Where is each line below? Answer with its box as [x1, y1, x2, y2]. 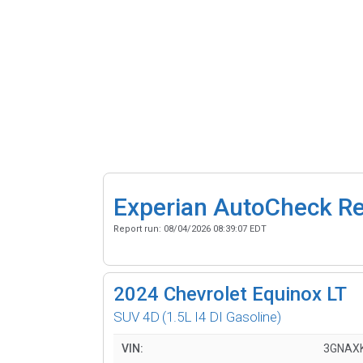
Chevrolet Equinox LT [164, 282, 347, 305]
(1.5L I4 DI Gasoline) [162, 308, 281, 325]
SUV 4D [113, 308, 160, 325]
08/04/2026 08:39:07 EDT [164, 223, 267, 234]
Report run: [113, 223, 164, 234]
